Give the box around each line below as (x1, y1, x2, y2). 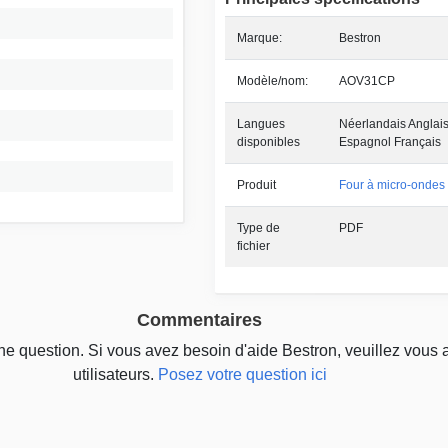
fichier (236, 239, 270, 254)
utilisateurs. (72, 366, 158, 384)
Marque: (236, 31, 282, 46)
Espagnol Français (338, 135, 441, 150)
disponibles (236, 135, 300, 150)
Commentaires (137, 310, 263, 331)
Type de (236, 221, 280, 236)
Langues (236, 117, 285, 132)
